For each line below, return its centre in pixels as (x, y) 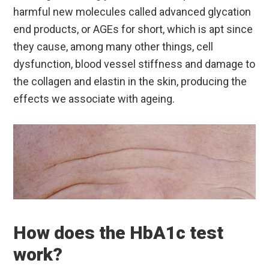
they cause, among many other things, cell (113, 46)
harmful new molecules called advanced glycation (132, 11)
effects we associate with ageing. (94, 98)
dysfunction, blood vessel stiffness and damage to (134, 64)
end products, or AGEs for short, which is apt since (133, 29)
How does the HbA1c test (119, 233)
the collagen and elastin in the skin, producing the (130, 81)
